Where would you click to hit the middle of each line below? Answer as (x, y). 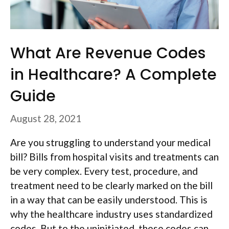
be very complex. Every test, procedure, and (104, 171)
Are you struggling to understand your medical (110, 143)
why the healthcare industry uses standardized (111, 214)
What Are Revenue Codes (108, 53)
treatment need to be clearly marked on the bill (111, 186)
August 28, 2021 (46, 119)
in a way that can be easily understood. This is (109, 200)
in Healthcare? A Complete (113, 74)
